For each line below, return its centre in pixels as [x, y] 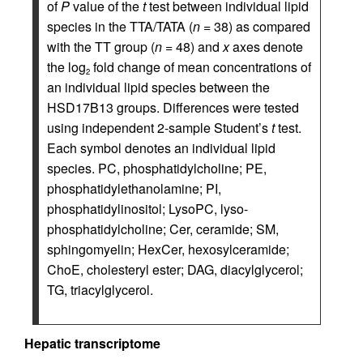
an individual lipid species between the [158, 87]
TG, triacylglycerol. [100, 290]
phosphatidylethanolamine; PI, [134, 188]
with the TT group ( [101, 47]
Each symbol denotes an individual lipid [161, 148]
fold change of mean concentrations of [201, 67]
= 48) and [192, 47]
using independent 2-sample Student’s [159, 128]
